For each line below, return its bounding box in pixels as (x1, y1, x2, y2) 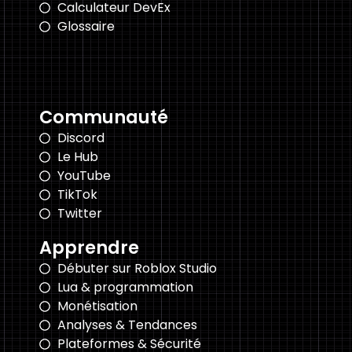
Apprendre (39, 234, 139, 260)
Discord (57, 128, 104, 147)
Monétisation (57, 296, 137, 315)
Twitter (57, 203, 102, 222)
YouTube (57, 166, 111, 185)
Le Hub (57, 147, 98, 166)
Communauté (39, 104, 168, 130)
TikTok (57, 185, 97, 203)
